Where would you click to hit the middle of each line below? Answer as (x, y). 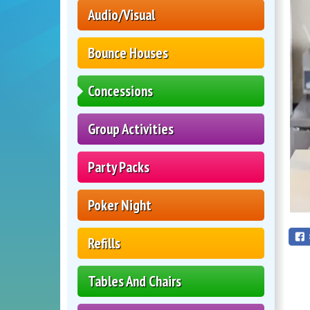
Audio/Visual (121, 15)
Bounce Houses (128, 53)
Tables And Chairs (135, 282)
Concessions (120, 91)
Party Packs (119, 167)
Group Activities (131, 129)
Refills (104, 244)
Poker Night (120, 206)
